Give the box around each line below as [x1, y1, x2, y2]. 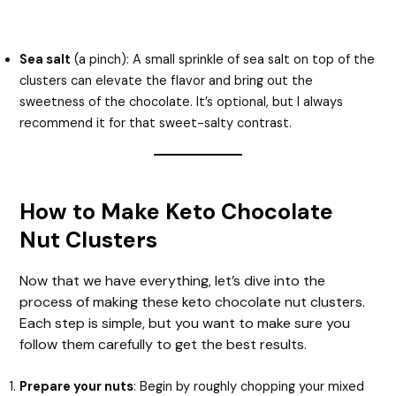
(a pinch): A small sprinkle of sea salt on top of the [71, 50, 376, 68]
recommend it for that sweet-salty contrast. [19, 114, 293, 132]
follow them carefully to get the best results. [19, 334, 308, 354]
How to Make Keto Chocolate [19, 196, 334, 226]
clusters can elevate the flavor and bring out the [19, 72, 314, 89]
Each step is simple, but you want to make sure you [19, 313, 351, 332]
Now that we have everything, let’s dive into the [19, 270, 326, 290]
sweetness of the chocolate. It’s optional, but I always [19, 93, 344, 110]
